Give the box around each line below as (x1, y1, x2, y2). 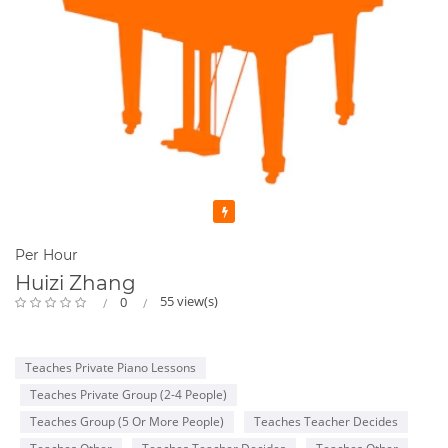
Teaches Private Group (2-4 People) (30, 385, 227, 403)
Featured (238, 202, 289, 220)
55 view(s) (160, 291, 218, 310)
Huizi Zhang (15, 270, 136, 295)
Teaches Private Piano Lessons (25, 358, 196, 376)
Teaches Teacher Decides (254, 412, 398, 430)
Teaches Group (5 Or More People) (30, 412, 224, 430)
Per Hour (15, 245, 78, 264)
